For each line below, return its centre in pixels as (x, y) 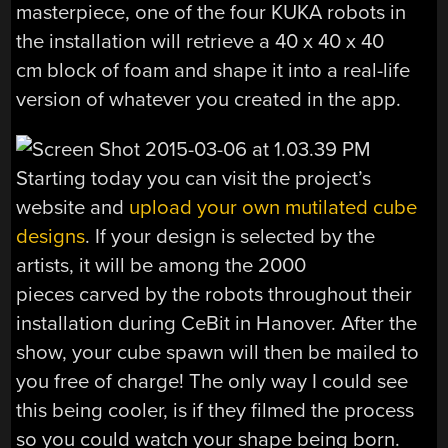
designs (51, 236)
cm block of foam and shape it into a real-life (213, 71)
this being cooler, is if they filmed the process (215, 410)
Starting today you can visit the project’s (194, 178)
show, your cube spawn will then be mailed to (218, 352)
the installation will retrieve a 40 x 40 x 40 (200, 42)
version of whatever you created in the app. (209, 100)
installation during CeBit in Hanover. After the (217, 323)
